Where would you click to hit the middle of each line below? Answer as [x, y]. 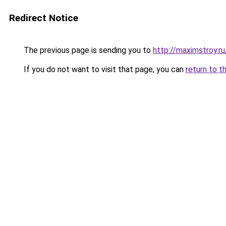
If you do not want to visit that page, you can [104, 69]
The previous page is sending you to [87, 50]
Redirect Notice [44, 18]
